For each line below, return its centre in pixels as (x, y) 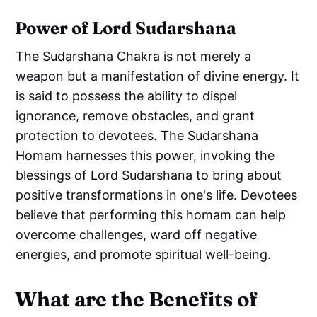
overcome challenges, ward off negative (137, 234)
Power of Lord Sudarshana (126, 28)
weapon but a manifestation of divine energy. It (158, 76)
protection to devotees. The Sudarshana (137, 135)
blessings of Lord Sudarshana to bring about (149, 175)
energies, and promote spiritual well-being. (144, 254)
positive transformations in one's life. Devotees (157, 195)
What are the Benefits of (137, 299)
